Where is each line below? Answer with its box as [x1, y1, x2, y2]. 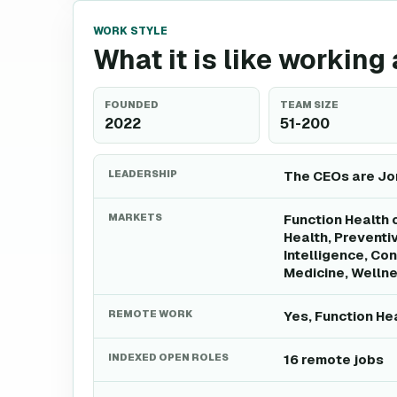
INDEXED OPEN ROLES [108, 351, 229, 363]
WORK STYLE [93, 24, 167, 38]
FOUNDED [105, 98, 159, 111]
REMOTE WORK [108, 307, 192, 320]
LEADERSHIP [108, 167, 177, 180]
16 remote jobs [284, 351, 384, 368]
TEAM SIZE [279, 98, 339, 111]
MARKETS [108, 211, 162, 223]
